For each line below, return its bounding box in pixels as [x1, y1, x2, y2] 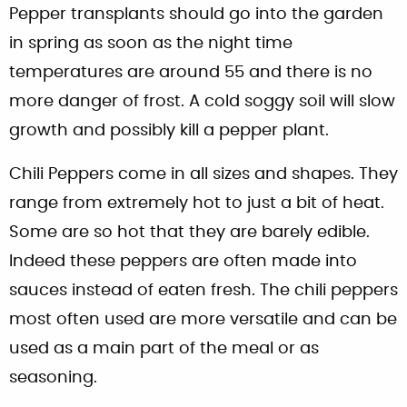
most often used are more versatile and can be [9, 311, 397, 328]
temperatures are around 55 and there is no [9, 64, 372, 81]
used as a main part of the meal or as [9, 340, 319, 357]
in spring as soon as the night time [9, 35, 293, 52]
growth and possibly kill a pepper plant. [9, 122, 329, 139]
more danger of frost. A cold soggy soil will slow [9, 93, 395, 110]
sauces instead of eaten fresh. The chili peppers [9, 282, 398, 299]
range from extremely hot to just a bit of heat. [9, 194, 384, 212]
